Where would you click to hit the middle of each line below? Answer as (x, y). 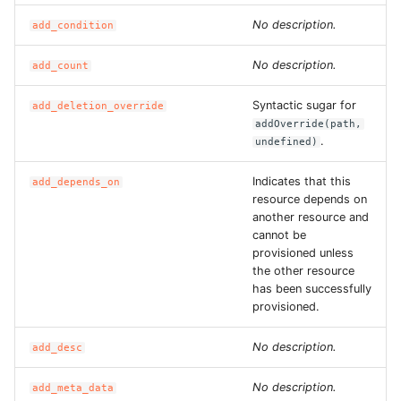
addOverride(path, (309, 124)
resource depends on (310, 199)
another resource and (311, 217)
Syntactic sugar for (304, 105)
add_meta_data (73, 388)
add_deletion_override (98, 106)
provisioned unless (303, 253)
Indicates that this (302, 181)
